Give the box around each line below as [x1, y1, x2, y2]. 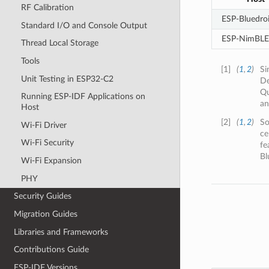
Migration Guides [14, 209, 78, 219]
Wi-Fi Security [20, 138, 74, 148]
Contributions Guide [14, 245, 89, 255]
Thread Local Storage [20, 38, 98, 48]
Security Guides [14, 192, 72, 201]
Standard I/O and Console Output [20, 20, 147, 30]
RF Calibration [20, 3, 74, 13]
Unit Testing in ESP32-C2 [20, 74, 113, 83]
